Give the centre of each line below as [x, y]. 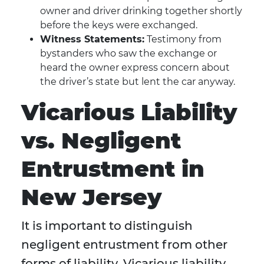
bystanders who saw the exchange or [128, 54]
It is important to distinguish [107, 226]
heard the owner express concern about [135, 68]
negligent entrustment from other [124, 245]
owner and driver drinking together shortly [141, 11]
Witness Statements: [92, 39]
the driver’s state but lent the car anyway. [138, 82]
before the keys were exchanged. [119, 25]
